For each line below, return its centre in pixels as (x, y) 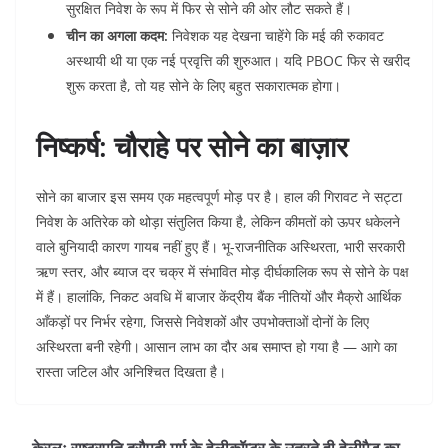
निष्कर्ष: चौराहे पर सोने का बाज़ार (192, 146)
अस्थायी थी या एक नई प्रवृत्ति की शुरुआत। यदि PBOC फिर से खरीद (238, 61)
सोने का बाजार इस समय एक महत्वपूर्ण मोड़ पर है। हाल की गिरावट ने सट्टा (219, 197)
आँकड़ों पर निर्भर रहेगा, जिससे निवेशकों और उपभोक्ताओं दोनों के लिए (202, 322)
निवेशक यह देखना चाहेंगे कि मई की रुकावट (276, 36)
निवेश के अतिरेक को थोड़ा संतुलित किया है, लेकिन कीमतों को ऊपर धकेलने (218, 222)
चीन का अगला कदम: (117, 36)
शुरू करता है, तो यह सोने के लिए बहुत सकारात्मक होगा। (203, 86)
